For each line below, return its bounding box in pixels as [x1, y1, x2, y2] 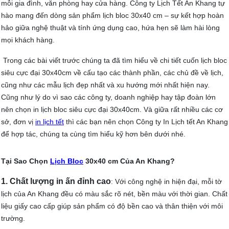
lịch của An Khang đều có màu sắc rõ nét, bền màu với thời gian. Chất [1, 190, 227, 198]
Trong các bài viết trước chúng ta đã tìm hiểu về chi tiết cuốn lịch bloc [1, 56, 227, 65]
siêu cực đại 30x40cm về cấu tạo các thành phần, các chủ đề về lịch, [1, 68, 223, 77]
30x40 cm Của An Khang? [83, 157, 175, 166]
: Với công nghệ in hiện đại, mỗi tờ [111, 177, 222, 186]
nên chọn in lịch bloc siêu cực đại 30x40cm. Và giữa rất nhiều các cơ [1, 105, 223, 114]
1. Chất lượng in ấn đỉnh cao [1, 177, 111, 186]
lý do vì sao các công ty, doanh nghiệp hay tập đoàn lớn [35, 93, 216, 102]
